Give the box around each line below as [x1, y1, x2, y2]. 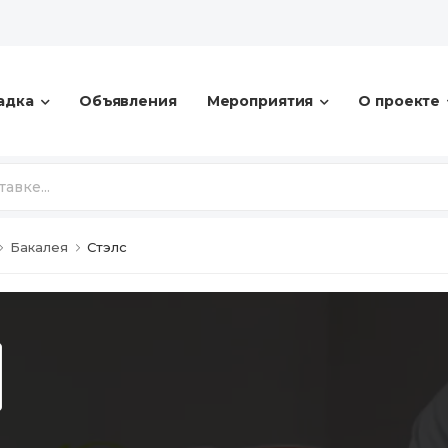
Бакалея [10, 239, 68, 255]
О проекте [358, 92, 441, 110]
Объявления [78, 92, 177, 110]
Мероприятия [206, 92, 314, 110]
